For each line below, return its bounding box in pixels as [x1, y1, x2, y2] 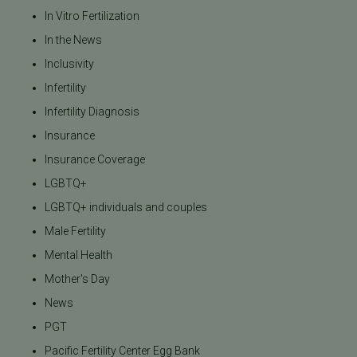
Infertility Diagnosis [45, 105, 139, 119]
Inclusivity [45, 57, 94, 71]
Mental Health [45, 249, 112, 262]
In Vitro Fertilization [45, 10, 139, 23]
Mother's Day [45, 273, 110, 286]
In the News [45, 33, 102, 47]
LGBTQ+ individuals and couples [45, 201, 207, 214]
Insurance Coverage [45, 153, 145, 167]
